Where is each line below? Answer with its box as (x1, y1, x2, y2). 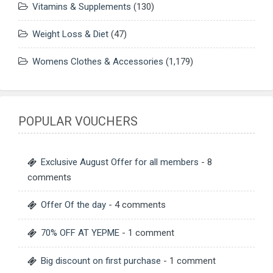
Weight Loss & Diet (32, 29, 108, 40)
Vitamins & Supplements (32, 1, 131, 13)
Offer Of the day (41, 199, 106, 211)
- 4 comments (106, 199, 166, 211)
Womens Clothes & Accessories (32, 56, 163, 68)
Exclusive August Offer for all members (41, 157, 199, 168)
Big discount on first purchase (41, 255, 161, 267)
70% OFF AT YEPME (41, 227, 119, 239)
